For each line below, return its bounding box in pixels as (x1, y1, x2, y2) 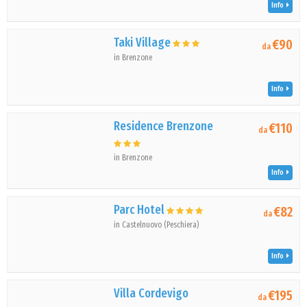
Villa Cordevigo (114, 286, 189, 301)
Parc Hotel (114, 202, 165, 217)
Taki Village (114, 35, 171, 50)
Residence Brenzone (114, 119, 214, 134)
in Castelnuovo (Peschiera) (114, 220, 199, 230)
